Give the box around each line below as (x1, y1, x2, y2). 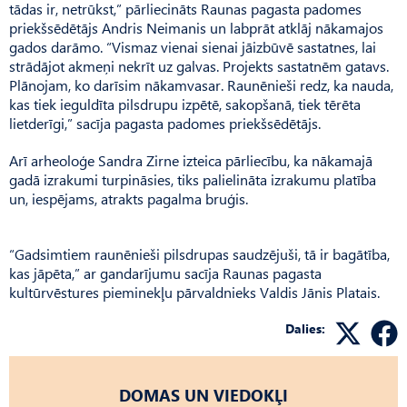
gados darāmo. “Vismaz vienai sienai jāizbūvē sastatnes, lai (9, 36, 376, 56)
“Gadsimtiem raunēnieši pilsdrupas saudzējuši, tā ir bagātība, (9, 243, 390, 263)
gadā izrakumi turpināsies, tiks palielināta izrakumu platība (9, 169, 376, 189)
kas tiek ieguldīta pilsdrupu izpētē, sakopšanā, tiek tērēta (9, 94, 361, 114)
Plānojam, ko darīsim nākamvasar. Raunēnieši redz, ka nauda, (9, 74, 393, 94)
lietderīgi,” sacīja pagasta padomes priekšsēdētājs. (9, 113, 321, 133)
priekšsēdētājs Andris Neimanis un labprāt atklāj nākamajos (9, 17, 383, 37)
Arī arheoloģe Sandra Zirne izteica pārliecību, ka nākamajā (9, 150, 372, 170)
